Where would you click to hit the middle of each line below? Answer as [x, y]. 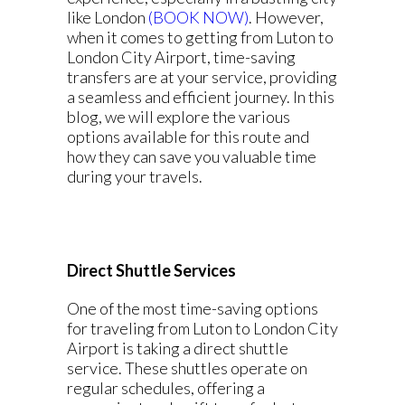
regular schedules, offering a [166, 388]
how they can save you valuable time [192, 156]
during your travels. [135, 176]
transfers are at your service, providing [202, 77]
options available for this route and [188, 137]
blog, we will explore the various [179, 117]
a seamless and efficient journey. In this [201, 97]
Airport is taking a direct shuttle [178, 348]
